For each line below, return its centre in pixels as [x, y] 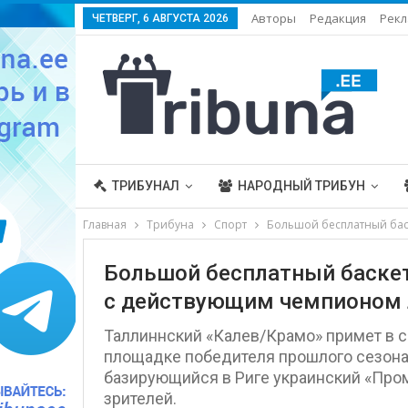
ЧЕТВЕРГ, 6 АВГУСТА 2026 [160, 18]
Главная [104, 224]
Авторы [273, 18]
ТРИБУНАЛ [145, 186]
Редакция [337, 18]
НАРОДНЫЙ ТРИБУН [301, 186]
